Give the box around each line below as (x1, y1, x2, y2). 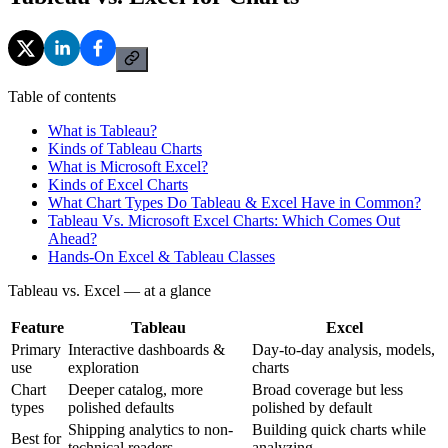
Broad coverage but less (252, 380, 403, 398)
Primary (11, 340, 61, 358)
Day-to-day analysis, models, (252, 340, 435, 358)
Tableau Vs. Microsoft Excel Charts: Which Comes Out (48, 211, 400, 229)
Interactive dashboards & (68, 340, 225, 358)
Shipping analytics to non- (68, 420, 233, 438)
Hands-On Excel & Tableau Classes (48, 247, 275, 265)
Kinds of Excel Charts (48, 175, 188, 193)
